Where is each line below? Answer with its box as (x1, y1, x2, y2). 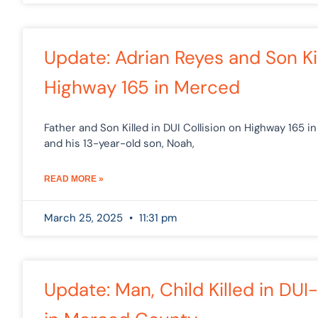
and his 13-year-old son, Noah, (44, 136, 194, 150)
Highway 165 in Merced (44, 75, 240, 99)
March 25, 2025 (44, 210, 126, 225)
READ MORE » (44, 173, 104, 184)
